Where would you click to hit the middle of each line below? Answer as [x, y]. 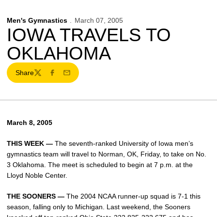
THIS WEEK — [30, 143]
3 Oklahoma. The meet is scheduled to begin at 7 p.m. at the [100, 165]
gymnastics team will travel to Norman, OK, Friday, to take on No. [107, 154]
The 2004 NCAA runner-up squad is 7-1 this [132, 196]
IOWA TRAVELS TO [89, 35]
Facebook [63, 77]
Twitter [43, 77]
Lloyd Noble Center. [37, 175]
